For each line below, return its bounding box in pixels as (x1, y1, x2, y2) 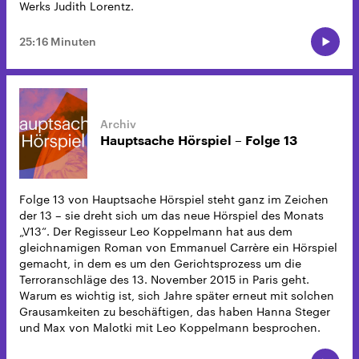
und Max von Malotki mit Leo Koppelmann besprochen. (19, 320, 321, 334)
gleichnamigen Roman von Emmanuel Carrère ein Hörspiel (19, 240, 337, 254)
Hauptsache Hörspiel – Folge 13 (100, 135, 297, 148)
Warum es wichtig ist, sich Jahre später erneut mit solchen (19, 288, 334, 302)
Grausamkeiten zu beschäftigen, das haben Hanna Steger (19, 304, 330, 318)
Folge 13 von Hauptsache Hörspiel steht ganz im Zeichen (19, 192, 329, 206)
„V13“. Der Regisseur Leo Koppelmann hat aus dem (19, 224, 292, 238)
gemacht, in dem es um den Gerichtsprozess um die (19, 256, 301, 270)
